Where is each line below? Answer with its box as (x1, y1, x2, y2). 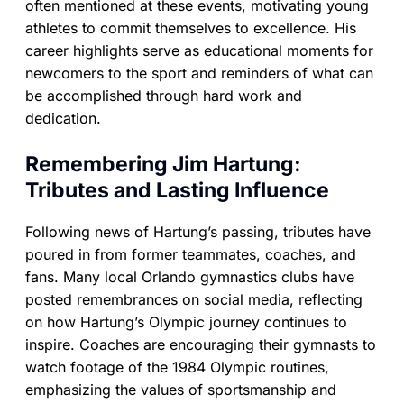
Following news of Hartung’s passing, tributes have (25, 223, 371, 242)
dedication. (25, 109, 101, 128)
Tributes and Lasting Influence (25, 178, 329, 204)
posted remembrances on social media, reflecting (25, 290, 363, 309)
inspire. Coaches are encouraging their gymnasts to (25, 335, 376, 354)
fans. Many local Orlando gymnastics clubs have (25, 268, 354, 287)
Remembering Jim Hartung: (25, 151, 301, 178)
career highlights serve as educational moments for (25, 41, 373, 60)
